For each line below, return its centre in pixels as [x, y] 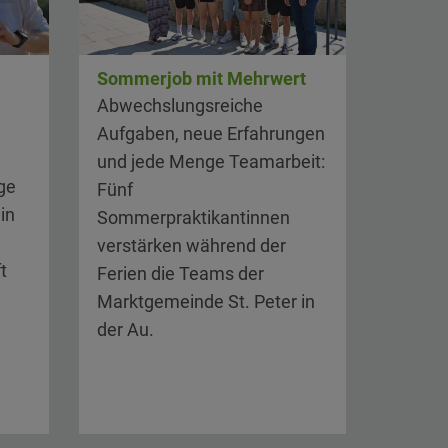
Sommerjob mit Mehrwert [202, 78]
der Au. [126, 329]
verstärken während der [192, 245]
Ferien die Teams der [181, 273]
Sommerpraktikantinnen [194, 217]
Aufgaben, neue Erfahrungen [211, 133]
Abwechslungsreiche [180, 105]
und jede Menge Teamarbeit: [211, 161]
